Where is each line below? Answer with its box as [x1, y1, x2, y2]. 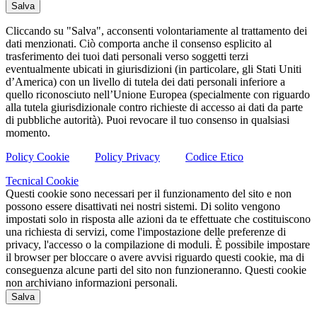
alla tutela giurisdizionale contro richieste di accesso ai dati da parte [6, 100, 303, 113]
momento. [6, 126, 50, 139]
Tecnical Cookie [6, 174, 79, 187]
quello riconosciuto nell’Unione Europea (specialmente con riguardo [6, 88, 310, 100]
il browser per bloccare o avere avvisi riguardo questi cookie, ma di [6, 250, 304, 263]
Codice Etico [185, 150, 243, 163]
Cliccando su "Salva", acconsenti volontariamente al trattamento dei [6, 24, 307, 37]
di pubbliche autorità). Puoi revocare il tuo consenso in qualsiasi [6, 113, 289, 126]
